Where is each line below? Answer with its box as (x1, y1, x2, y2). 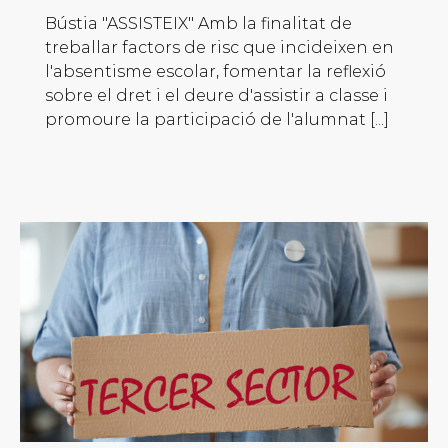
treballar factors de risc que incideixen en (45, 38, 394, 58)
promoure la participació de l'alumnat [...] (45, 110, 389, 130)
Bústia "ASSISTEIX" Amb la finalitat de (45, 14, 352, 34)
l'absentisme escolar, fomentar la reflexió (45, 62, 386, 82)
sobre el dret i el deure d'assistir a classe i (45, 86, 388, 106)
